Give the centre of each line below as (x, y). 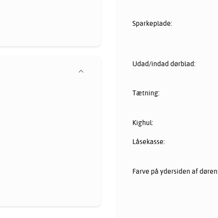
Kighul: (143, 123)
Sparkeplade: (152, 23)
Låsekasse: (149, 142)
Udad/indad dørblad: (164, 64)
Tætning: (146, 93)
